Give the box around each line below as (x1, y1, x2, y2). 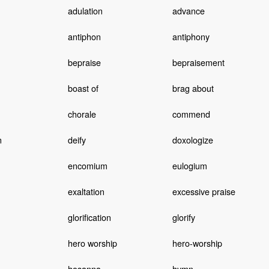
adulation (67, 4, 103, 17)
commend (172, 107, 210, 120)
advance (172, 4, 205, 17)
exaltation (67, 184, 104, 198)
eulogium (172, 159, 207, 172)
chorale (67, 107, 96, 120)
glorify (172, 210, 195, 223)
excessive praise (172, 184, 235, 198)
